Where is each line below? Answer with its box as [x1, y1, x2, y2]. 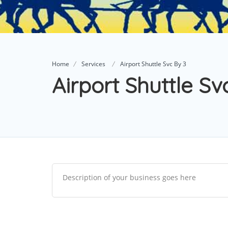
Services [81, 60, 105, 68]
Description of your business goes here [63, 173, 196, 182]
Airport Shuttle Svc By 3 [120, 60, 186, 68]
